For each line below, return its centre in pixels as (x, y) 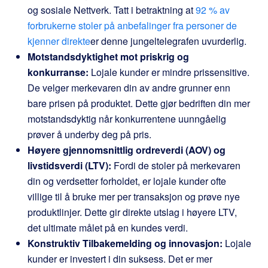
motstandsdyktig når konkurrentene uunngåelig (127, 119)
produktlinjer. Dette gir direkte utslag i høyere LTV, (132, 212)
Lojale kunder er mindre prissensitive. (169, 72)
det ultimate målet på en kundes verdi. (108, 228)
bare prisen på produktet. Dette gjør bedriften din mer (139, 103)
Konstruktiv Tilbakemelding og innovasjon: (125, 243)
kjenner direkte (59, 41)
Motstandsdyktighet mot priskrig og (108, 57)
